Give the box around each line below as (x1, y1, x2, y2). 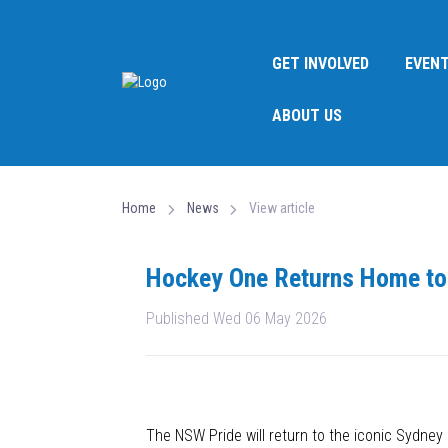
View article (249, 200, 316, 216)
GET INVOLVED (272, 54, 369, 73)
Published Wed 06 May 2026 (146, 309, 327, 328)
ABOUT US (272, 106, 342, 125)
